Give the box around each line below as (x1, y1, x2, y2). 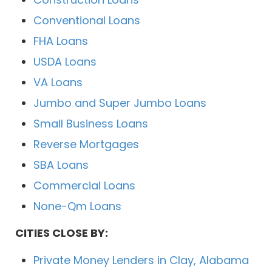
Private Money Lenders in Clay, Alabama (33, 253, 249, 268)
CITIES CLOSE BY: (15, 225, 108, 241)
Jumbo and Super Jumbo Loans (33, 95, 206, 111)
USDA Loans (33, 54, 97, 70)
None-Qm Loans (33, 199, 121, 214)
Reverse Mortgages (33, 137, 139, 152)
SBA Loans (33, 157, 89, 173)
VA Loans (33, 75, 83, 90)
